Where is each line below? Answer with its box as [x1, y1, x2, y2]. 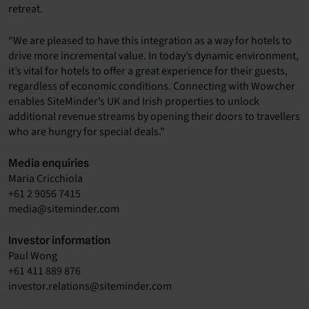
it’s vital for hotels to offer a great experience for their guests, [8, 63, 288, 79]
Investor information [8, 234, 110, 248]
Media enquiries [8, 157, 89, 170]
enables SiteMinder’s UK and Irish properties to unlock [8, 94, 259, 110]
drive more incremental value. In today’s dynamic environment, [8, 48, 299, 64]
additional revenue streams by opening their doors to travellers [8, 109, 300, 125]
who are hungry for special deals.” [8, 124, 165, 140]
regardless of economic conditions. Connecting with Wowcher [8, 79, 295, 94]
